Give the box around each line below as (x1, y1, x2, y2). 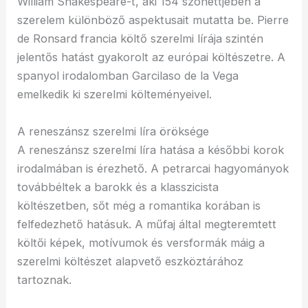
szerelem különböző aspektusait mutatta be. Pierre (17, 13, 289, 27)
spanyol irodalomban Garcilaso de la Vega (17, 69, 239, 83)
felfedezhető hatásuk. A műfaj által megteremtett (17, 217, 277, 231)
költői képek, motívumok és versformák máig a (17, 235, 265, 250)
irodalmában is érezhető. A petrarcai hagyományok (17, 161, 289, 175)
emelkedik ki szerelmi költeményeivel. (17, 87, 212, 102)
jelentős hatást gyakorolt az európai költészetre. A (17, 50, 286, 65)
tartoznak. (17, 272, 72, 287)
